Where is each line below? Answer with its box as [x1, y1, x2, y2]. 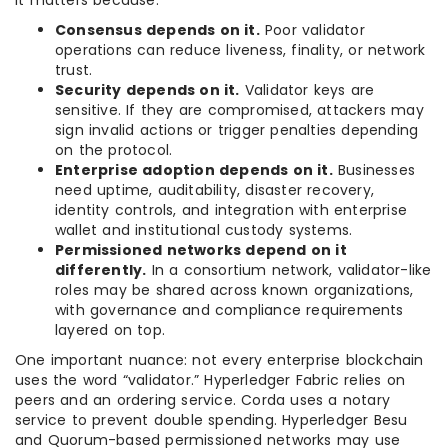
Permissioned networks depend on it [55, 240, 347, 260]
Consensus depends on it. [55, 20, 260, 40]
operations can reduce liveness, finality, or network [55, 40, 426, 60]
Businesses [332, 160, 416, 180]
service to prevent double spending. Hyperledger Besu [15, 410, 408, 430]
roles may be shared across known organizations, [55, 280, 414, 300]
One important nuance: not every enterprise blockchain [15, 350, 424, 370]
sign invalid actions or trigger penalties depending [55, 120, 419, 140]
